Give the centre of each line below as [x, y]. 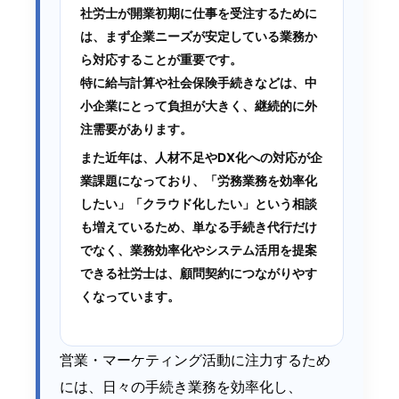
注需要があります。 [136, 129]
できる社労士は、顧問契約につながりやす [199, 273]
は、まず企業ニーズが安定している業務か [199, 37]
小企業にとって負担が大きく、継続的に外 [199, 106]
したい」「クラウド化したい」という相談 [199, 204]
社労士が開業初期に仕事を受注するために [199, 13]
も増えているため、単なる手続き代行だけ [199, 227]
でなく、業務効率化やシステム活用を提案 [199, 250]
